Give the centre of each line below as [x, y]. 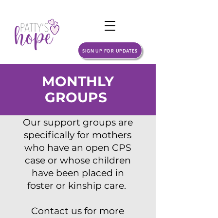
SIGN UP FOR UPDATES [110, 50]
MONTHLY [78, 81]
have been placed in [78, 173]
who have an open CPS [78, 148]
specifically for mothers [78, 135]
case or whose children [78, 160]
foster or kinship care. [78, 186]
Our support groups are [78, 122]
